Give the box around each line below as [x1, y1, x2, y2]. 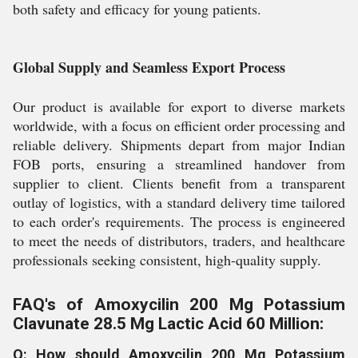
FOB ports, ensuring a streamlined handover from [13, 154, 345, 173]
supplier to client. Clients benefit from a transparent [13, 173, 345, 193]
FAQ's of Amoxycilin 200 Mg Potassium [13, 295, 345, 314]
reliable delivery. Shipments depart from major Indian [13, 135, 345, 154]
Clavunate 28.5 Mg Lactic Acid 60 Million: [13, 314, 324, 333]
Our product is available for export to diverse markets [13, 97, 345, 116]
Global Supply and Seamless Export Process [13, 57, 285, 78]
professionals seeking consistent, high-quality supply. [13, 250, 321, 269]
